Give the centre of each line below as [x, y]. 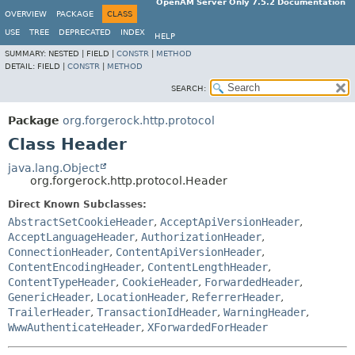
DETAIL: [21, 66]
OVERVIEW [26, 14]
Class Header [67, 144]
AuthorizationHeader [201, 237]
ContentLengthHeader [208, 267]
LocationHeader [141, 297]
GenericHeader [49, 297]
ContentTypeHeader [62, 282]
